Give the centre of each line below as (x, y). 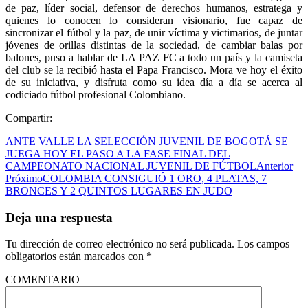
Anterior (275, 166)
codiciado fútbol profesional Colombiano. (96, 94)
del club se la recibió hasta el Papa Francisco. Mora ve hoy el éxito (154, 69)
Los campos (263, 244)
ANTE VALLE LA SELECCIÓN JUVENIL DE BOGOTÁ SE (147, 141)
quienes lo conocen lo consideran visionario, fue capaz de (154, 20)
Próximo (24, 178)
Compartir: (29, 118)
